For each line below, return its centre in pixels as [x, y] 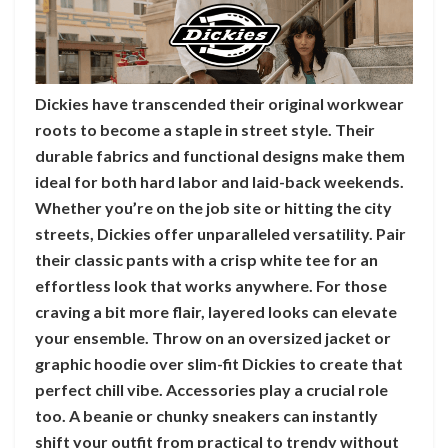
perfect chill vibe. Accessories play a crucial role [211, 390]
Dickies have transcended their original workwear [219, 104]
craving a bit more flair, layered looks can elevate [216, 312]
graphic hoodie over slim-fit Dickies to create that [219, 364]
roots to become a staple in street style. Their [205, 130]
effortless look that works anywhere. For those [211, 286]
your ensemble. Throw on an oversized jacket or [213, 338]
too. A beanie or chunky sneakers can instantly [206, 416]
